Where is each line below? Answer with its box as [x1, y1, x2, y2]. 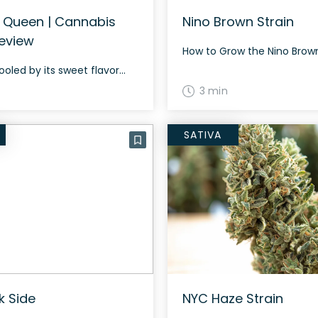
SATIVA [184, 128, 222, 143]
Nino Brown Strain [182, 12, 294, 31]
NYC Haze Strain [182, 290, 283, 308]
